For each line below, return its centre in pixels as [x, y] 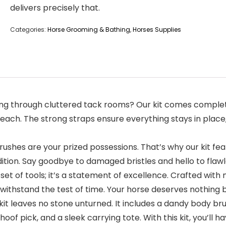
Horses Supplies [157, 30]
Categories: [29, 30]
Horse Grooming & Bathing [89, 30]
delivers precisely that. [55, 8]
